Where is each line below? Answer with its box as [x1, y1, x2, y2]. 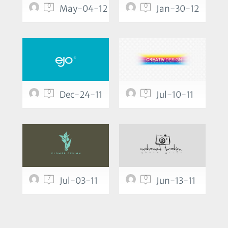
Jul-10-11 [156, 89, 193, 101]
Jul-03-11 [60, 175, 98, 187]
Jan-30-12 [156, 3, 199, 15]
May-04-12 [60, 3, 107, 15]
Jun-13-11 [156, 175, 195, 187]
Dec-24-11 [60, 89, 102, 101]
